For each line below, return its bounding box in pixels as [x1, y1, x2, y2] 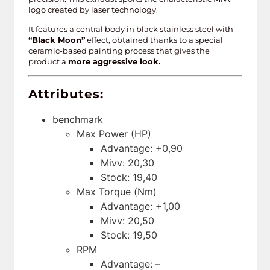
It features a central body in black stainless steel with [28, 24, 233, 34]
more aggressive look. [67, 57, 160, 67]
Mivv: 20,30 [100, 156, 154, 169]
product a [28, 57, 68, 67]
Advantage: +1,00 [100, 199, 180, 212]
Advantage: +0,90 [100, 142, 183, 154]
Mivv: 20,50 [100, 214, 154, 227]
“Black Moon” [28, 35, 85, 45]
